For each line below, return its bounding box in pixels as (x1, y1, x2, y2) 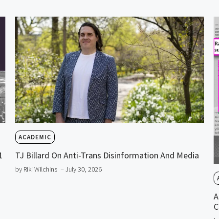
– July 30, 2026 (60, 164, 102, 174)
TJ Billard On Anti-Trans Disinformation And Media (15, 149, 201, 161)
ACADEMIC (18, 132, 51, 141)
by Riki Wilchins (15, 164, 57, 174)
